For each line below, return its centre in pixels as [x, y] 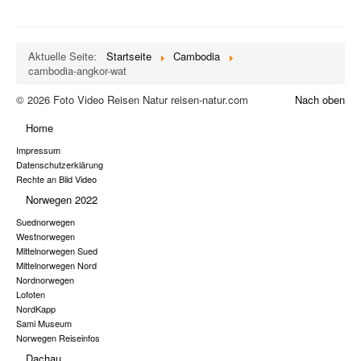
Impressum [38, 149]
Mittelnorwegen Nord [56, 265]
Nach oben [320, 99]
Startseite [129, 56]
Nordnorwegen [45, 279]
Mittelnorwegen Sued [57, 250]
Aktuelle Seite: [66, 56]
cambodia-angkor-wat [77, 70]
